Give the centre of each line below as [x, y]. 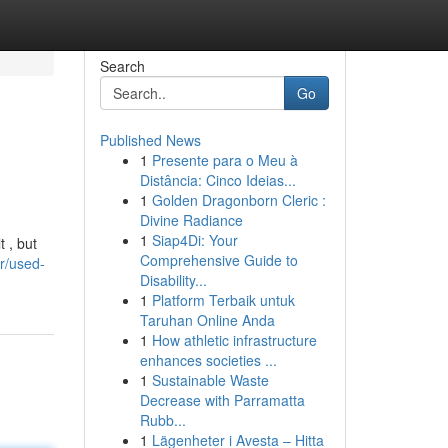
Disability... [173, 280]
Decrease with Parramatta [222, 400]
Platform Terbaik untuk [223, 300]
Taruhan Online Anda [207, 320]
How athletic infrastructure [234, 340]
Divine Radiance [191, 220]
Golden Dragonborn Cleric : [238, 200]
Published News [150, 140]
